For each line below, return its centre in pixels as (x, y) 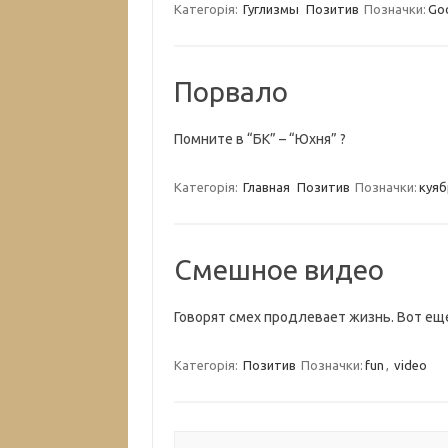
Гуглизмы (270, 9)
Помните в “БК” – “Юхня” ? (259, 139)
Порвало (230, 91)
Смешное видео (278, 269)
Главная (266, 187)
